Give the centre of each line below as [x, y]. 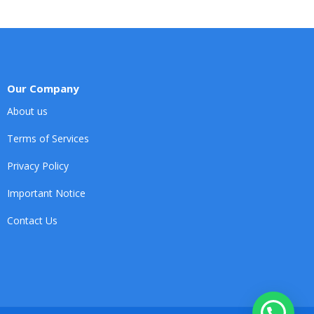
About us [27, 111]
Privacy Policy [38, 166]
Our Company [43, 89]
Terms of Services [48, 139]
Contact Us [32, 221]
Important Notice [46, 193]
